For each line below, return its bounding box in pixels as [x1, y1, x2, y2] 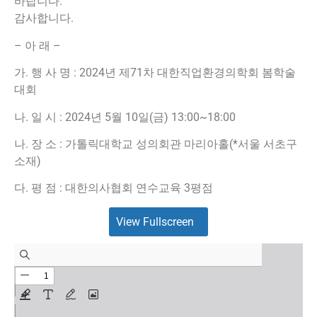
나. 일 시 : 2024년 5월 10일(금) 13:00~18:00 [14, 110, 236, 124]
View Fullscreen [116, 214, 194, 229]
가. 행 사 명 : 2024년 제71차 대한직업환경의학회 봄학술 [14, 66, 296, 80]
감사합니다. [14, 11, 74, 25]
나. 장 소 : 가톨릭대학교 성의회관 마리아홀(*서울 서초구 [14, 137, 297, 151]
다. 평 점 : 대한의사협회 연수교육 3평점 [14, 181, 213, 195]
